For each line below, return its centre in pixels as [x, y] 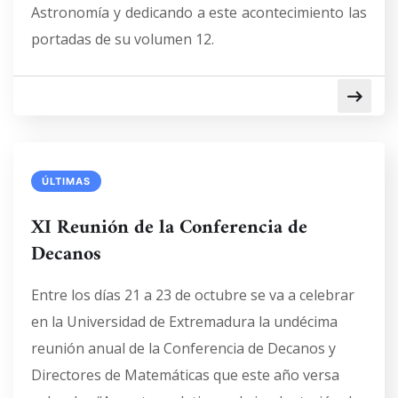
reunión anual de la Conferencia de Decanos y [183, 348]
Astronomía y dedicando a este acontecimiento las [199, 12]
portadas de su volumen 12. [123, 39]
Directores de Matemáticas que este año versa [185, 375]
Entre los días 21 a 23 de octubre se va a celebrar [193, 295]
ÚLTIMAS [66, 181]
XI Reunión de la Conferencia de [169, 228]
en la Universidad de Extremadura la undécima [184, 322]
